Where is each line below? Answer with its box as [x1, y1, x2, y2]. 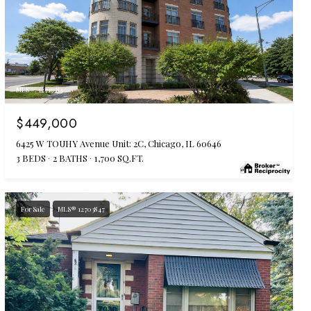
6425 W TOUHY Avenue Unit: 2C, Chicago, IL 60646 [16, 137, 222, 150]
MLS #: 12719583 [16, 85, 63, 95]
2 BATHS [53, 152, 88, 165]
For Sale [21, 204, 46, 215]
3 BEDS [16, 152, 47, 165]
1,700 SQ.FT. [94, 152, 144, 165]
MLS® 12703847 [58, 204, 106, 215]
